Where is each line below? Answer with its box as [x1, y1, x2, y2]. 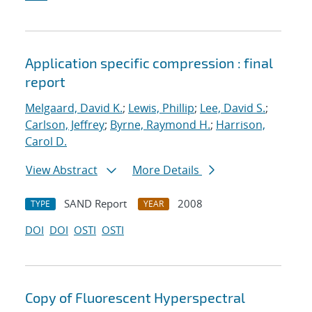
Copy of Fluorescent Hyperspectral [25, 289, 245, 306]
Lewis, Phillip [128, 100, 194, 116]
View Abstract [26, 162, 97, 178]
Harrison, [216, 117, 265, 133]
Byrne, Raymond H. [110, 117, 210, 133]
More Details [132, 162, 202, 178]
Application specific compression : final [25, 54, 273, 72]
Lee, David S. [200, 100, 265, 116]
